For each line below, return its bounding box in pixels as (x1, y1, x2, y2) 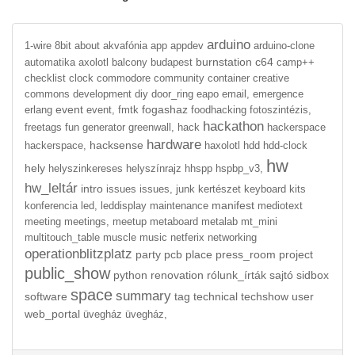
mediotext (258, 200, 303, 212)
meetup (113, 216, 147, 227)
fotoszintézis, (250, 104, 311, 116)
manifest (212, 198, 254, 212)
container (208, 72, 250, 84)
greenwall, (128, 121, 174, 133)
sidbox (296, 268, 329, 281)
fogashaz (142, 102, 188, 116)
